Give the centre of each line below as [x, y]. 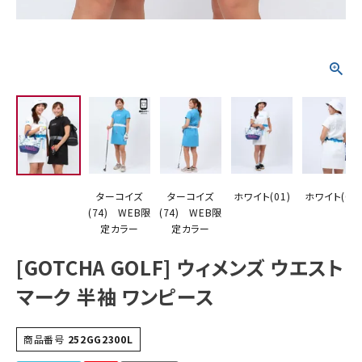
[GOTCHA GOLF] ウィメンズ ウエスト [180, 267]
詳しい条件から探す [121, 94]
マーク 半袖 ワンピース [116, 296]
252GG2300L [100, 339]
